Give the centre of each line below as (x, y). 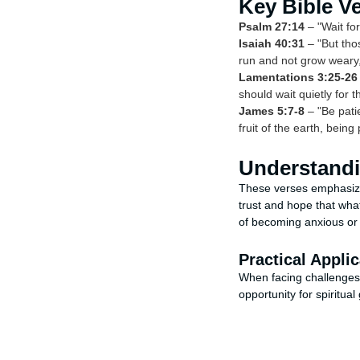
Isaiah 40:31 (272, 44)
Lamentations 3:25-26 (298, 78)
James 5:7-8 (272, 112)
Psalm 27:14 (272, 27)
